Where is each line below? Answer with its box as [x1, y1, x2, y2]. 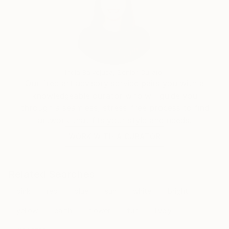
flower [88, 206, 110, 215]
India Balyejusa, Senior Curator [64, 68, 165, 76]
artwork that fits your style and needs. [38, 115, 191, 125]
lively [155, 206, 172, 215]
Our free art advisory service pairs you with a [25, 78, 204, 88]
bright [168, 187, 188, 195]
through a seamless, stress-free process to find [20, 103, 209, 113]
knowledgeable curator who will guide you [32, 90, 197, 101]
